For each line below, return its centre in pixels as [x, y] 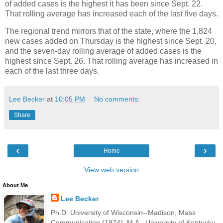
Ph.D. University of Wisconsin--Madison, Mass [123, 212]
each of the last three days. [52, 71]
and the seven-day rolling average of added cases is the [103, 51]
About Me [15, 185]
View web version [111, 170]
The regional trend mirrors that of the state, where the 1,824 [109, 31]
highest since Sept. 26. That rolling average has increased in [111, 61]
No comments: [117, 99]
